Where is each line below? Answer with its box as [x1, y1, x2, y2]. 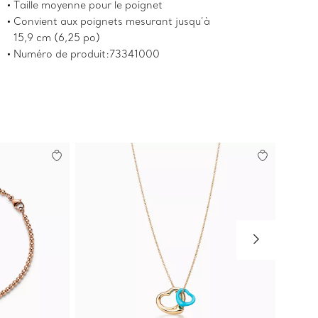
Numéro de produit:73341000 [13, 48, 160, 61]
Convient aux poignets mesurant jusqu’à [13, 15, 211, 28]
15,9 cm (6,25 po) [13, 31, 101, 45]
